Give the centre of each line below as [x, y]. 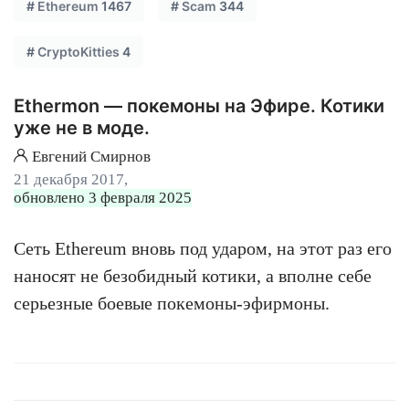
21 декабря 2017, [71, 179]
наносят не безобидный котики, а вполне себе [193, 276]
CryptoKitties [79, 52]
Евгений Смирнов [89, 157]
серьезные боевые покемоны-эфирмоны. [172, 303]
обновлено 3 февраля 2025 [103, 198]
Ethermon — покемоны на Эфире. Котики [199, 106]
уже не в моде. [82, 128]
